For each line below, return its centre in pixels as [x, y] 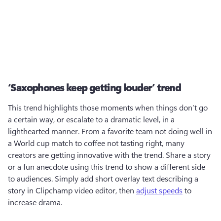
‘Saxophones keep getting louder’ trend [94, 87]
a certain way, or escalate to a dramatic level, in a [91, 119]
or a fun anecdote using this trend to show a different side [107, 166]
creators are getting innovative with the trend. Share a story [109, 155]
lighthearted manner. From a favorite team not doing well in [110, 131]
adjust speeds [159, 190]
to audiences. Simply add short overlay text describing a [103, 178]
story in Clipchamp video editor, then [72, 190]
